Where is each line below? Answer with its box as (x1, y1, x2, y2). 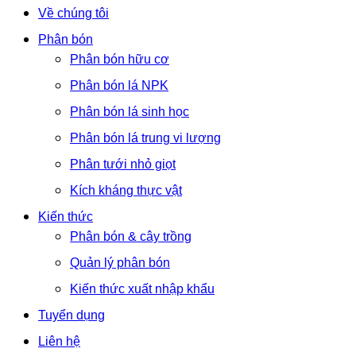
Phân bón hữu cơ (70, 52, 169, 66)
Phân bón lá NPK (70, 79, 168, 92)
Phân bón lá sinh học (70, 105, 189, 118)
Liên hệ (38, 335, 80, 348)
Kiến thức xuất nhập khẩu (70, 282, 215, 296)
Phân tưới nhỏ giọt (70, 157, 176, 171)
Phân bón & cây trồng (70, 230, 192, 243)
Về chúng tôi (38, 6, 109, 20)
